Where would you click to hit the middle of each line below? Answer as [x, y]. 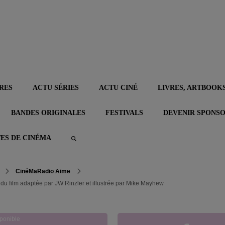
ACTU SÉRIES [56, 88]
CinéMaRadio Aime [43, 171]
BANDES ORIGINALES [48, 113]
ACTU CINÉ [118, 88]
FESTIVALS [124, 113]
